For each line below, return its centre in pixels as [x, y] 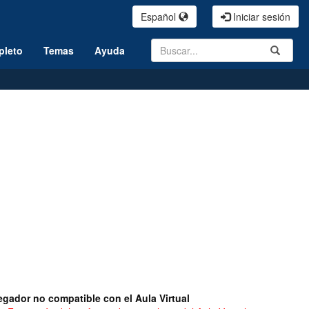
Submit [282, 48]
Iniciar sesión [260, 17]
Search [167, 45]
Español [160, 17]
